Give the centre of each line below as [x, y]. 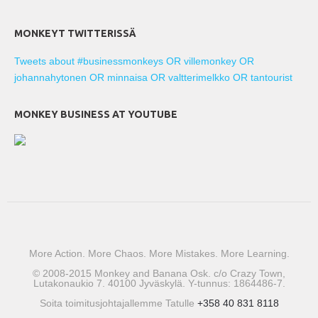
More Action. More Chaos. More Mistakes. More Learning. [159, 254]
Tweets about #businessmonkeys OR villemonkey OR [134, 61]
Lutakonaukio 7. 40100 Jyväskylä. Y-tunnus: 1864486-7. [159, 284]
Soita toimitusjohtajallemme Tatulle [118, 303]
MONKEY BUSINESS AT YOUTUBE [96, 115]
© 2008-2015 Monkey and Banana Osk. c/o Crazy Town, [159, 274]
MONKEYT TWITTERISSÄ [75, 34]
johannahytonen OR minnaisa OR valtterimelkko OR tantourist [153, 78]
